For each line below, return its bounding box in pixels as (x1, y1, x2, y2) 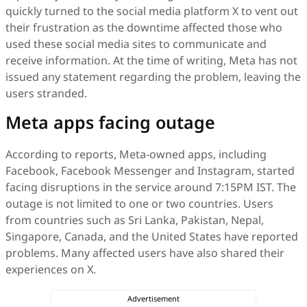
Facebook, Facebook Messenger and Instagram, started (5, 163, 295, 178)
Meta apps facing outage (5, 110, 215, 134)
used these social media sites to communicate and (5, 36, 267, 51)
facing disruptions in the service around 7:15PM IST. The (5, 180, 296, 195)
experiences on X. (5, 262, 96, 277)
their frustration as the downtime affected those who (5, 20, 282, 35)
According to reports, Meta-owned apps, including (5, 147, 267, 162)
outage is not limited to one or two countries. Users (5, 196, 273, 211)
